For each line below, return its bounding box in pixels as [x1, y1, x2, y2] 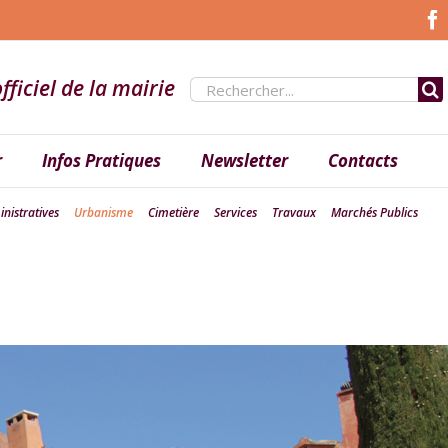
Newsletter [201, 149, 288, 172]
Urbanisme [74, 203, 134, 221]
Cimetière [148, 203, 200, 221]
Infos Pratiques [42, 149, 161, 172]
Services [214, 203, 258, 221]
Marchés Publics [331, 203, 419, 221]
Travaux [272, 203, 317, 221]
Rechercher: [189, 74, 287, 99]
